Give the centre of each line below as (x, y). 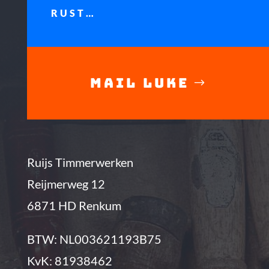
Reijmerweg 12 (66, 183)
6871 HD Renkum (74, 205)
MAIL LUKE (139, 83)
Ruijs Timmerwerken (80, 162)
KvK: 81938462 (69, 260)
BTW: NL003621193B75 (94, 239)
